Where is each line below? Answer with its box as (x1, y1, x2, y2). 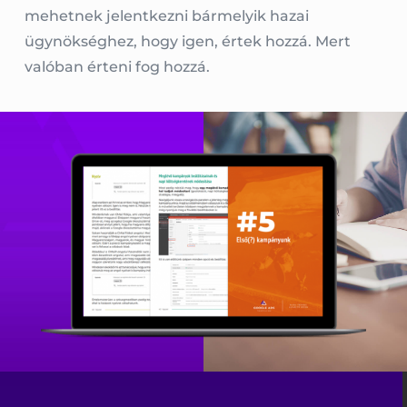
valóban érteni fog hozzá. (24, 58, 210, 76)
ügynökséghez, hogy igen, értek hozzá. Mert (24, 33, 351, 51)
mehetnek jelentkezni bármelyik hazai (24, 7, 309, 25)
